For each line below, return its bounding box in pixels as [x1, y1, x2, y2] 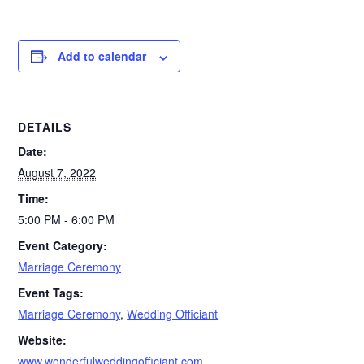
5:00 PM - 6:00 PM [18, 211, 115, 228]
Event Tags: [18, 284, 84, 301]
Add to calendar [58, 48, 147, 65]
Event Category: [18, 237, 108, 254]
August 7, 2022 [18, 164, 97, 181]
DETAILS [18, 119, 72, 136]
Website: [18, 331, 67, 349]
